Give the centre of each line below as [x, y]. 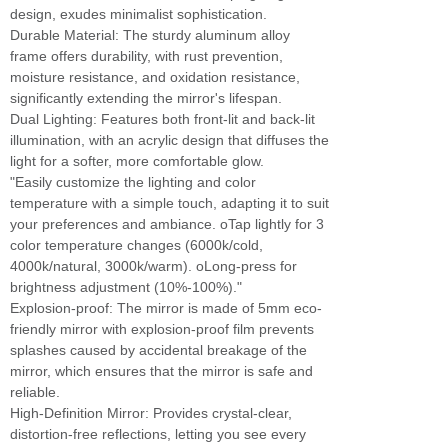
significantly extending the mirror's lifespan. [146, 98]
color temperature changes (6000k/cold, [136, 245]
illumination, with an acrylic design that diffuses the [169, 140]
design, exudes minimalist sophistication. [138, 14]
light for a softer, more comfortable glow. [137, 161]
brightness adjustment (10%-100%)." [126, 287]
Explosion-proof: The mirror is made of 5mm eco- [166, 308]
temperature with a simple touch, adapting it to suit [169, 203]
